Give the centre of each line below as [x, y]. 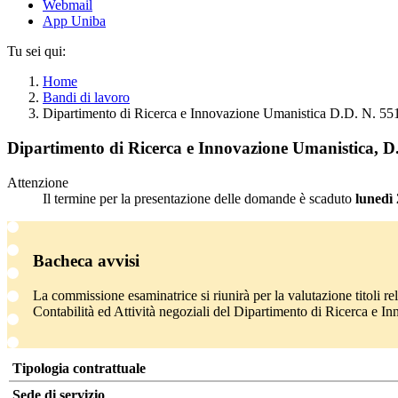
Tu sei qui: [36, 52]
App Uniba [74, 21]
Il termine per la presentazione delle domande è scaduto [197, 198]
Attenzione [38, 182]
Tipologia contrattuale [79, 369]
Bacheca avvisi [86, 261]
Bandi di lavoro [86, 98]
